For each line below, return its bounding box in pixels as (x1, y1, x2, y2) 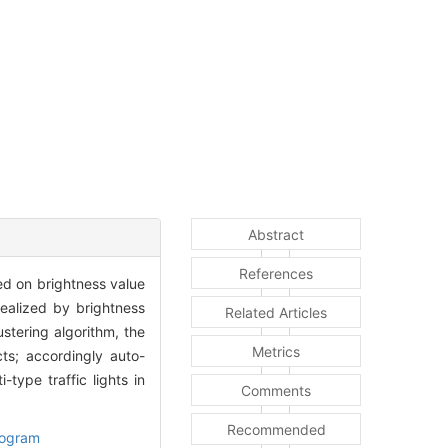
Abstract (248, 225, 304, 243)
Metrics (252, 342, 300, 360)
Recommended (226, 420, 326, 438)
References (239, 264, 313, 282)
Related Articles (225, 303, 327, 321)
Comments (241, 381, 311, 399)
